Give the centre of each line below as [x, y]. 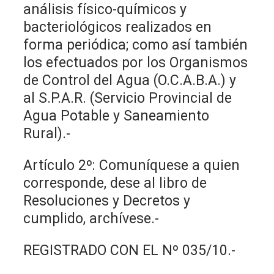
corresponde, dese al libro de [115, 183]
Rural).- [47, 133]
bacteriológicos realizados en [118, 27]
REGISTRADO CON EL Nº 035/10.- [130, 250]
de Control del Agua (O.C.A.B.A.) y [130, 80]
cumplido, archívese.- [91, 218]
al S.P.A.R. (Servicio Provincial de [128, 98]
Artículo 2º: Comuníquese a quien [132, 165]
